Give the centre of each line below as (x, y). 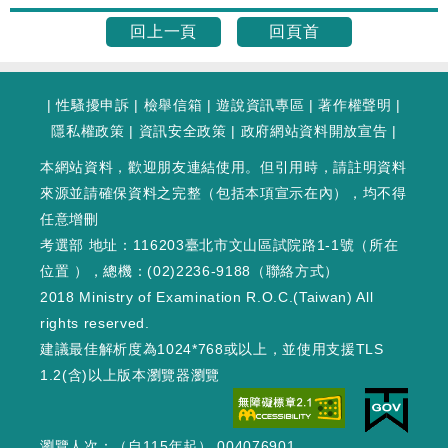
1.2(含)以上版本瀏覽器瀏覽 (130, 375)
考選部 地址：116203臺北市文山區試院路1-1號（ (205, 245)
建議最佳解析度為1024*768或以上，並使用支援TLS (212, 349)
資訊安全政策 (182, 131)
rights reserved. (95, 323)
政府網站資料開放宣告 (314, 131)
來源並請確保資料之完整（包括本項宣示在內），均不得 (223, 193)
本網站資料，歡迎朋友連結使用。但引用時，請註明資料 (223, 167)
